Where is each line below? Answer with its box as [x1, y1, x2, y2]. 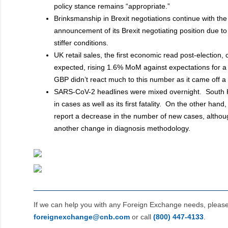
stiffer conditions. [54, 38, 110, 47]
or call [130, 212, 153, 221]
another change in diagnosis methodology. [54, 124, 192, 132]
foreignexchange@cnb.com [34, 212, 130, 221]
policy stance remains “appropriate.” [54, 2, 172, 10]
